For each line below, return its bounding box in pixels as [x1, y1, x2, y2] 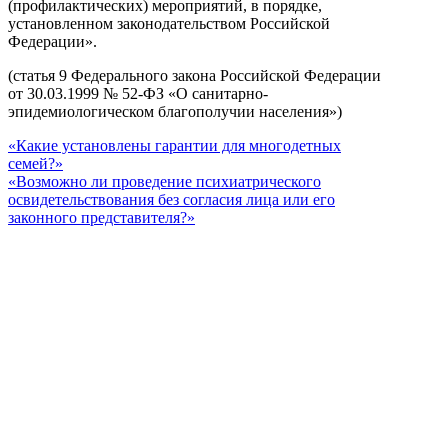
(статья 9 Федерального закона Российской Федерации [8, 66, 381, 84]
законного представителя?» [8, 208, 195, 226]
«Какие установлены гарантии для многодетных [8, 136, 341, 154]
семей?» [8, 154, 63, 172]
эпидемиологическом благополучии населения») [8, 102, 342, 120]
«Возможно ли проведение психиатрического [8, 172, 321, 190]
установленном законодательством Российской [8, 14, 330, 32]
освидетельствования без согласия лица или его [8, 190, 335, 208]
